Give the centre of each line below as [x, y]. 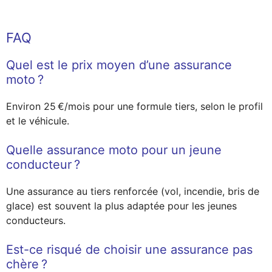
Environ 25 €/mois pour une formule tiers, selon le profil [134, 107]
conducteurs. [36, 221]
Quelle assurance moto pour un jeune [114, 150]
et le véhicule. [38, 121]
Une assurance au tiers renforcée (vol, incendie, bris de [133, 192]
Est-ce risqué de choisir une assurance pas [129, 250]
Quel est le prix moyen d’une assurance [119, 65]
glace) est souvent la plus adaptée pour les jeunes [121, 206]
